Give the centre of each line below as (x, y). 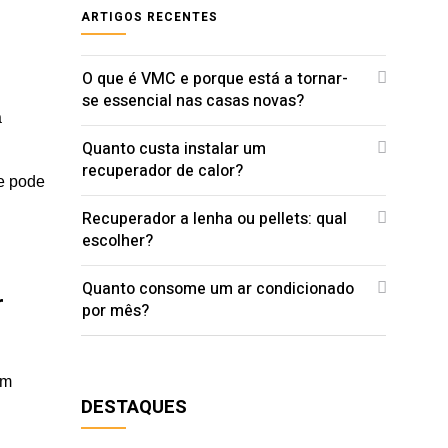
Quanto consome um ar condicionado (218, 288)
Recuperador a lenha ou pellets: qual (214, 218)
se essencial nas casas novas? (193, 100)
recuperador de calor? (162, 170)
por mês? (115, 310)
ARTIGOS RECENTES (149, 16)
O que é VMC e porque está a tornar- (215, 78)
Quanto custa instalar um (174, 148)
